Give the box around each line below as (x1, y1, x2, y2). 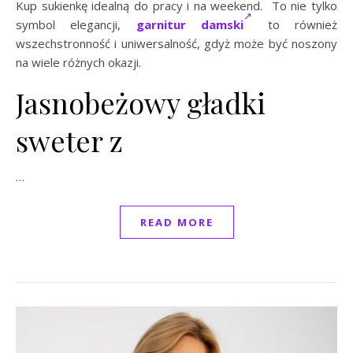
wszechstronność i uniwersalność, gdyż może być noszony (16, 35, 337, 52)
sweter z (16, 121, 123, 160)
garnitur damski (136, 17, 244, 33)
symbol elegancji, (16, 17, 136, 33)
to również (252, 17, 338, 33)
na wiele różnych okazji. (16, 54, 141, 71)
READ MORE (139, 215, 214, 230)
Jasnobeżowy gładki (16, 84, 266, 122)
